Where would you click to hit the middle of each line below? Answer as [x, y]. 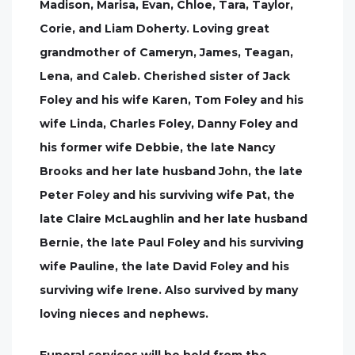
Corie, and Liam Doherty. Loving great [155, 29]
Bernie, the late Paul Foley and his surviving [172, 242]
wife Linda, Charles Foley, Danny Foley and [169, 124]
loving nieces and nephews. [124, 314]
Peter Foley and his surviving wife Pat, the [167, 195]
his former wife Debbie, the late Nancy [157, 147]
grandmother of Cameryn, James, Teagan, [166, 52]
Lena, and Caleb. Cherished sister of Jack [165, 76]
